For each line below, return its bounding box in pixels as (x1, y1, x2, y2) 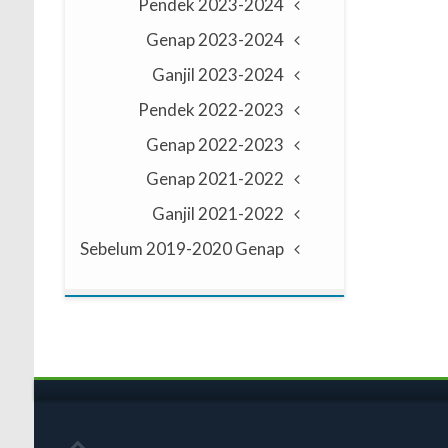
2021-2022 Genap (198, 168, 285, 190)
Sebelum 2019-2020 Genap (80, 237, 285, 259)
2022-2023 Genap (198, 133, 285, 155)
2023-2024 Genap (198, 29, 285, 51)
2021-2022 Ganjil (198, 203, 285, 225)
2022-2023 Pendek (198, 98, 285, 120)
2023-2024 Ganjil (198, 63, 285, 85)
